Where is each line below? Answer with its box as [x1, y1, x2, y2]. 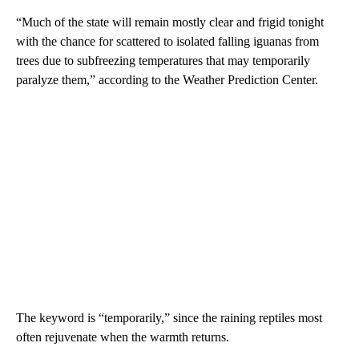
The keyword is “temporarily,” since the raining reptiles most [16, 311, 322, 325]
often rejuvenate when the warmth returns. [16, 330, 229, 345]
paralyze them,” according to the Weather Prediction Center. [16, 73, 318, 87]
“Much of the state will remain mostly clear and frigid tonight [16, 15, 324, 30]
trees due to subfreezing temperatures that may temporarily [16, 54, 310, 68]
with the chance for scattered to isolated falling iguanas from [16, 34, 319, 49]
